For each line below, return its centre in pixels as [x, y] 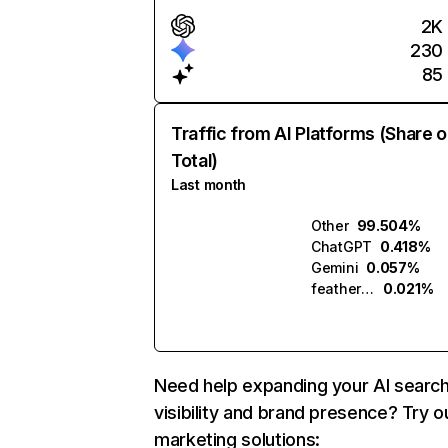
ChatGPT [342, 246]
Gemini [335, 267]
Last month [209, 184]
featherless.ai [368, 288]
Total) [194, 160]
